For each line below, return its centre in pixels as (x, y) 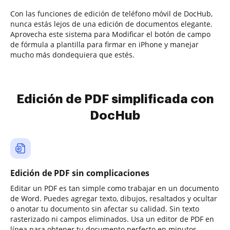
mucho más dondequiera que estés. (72, 55)
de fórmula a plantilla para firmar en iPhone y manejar (104, 44)
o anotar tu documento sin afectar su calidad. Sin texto (105, 209)
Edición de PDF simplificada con (115, 99)
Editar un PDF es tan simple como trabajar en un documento (114, 188)
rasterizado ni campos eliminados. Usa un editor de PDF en (112, 219)
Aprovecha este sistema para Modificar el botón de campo (110, 34)
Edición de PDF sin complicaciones (80, 173)
